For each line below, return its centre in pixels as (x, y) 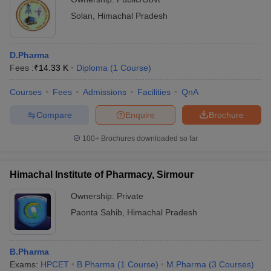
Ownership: (94, 196)
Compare (54, 115)
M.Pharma (186, 264)
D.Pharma (29, 55)
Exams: (25, 264)
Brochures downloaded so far (149, 139)
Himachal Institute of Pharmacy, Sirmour (102, 175)
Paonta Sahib (96, 212)
